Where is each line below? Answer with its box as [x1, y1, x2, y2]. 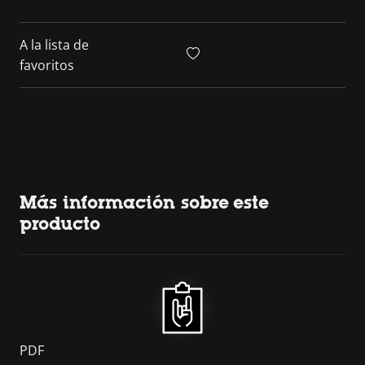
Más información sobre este [20, 192, 269, 213]
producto [20, 213, 100, 234]
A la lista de [20, 35, 89, 54]
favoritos [20, 55, 74, 74]
